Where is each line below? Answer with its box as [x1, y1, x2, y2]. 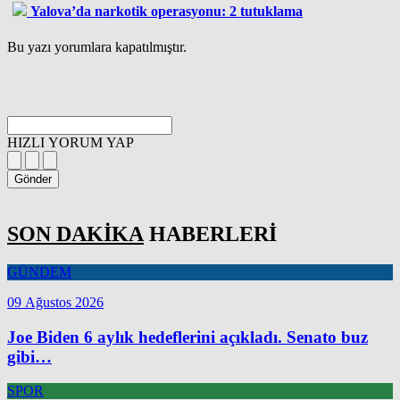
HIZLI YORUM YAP [7, 134, 134, 150]
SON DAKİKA [7, 221, 144, 246]
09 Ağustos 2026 [7, 294, 104, 310]
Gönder [14, 171, 52, 186]
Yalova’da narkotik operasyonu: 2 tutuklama [30, 3, 303, 19]
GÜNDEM [7, 263, 71, 279]
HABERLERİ [144, 221, 277, 246]
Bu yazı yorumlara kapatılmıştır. [7, 38, 187, 54]
